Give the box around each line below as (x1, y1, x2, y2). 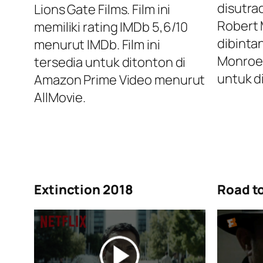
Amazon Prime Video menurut (34, 71, 205, 89)
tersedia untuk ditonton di (34, 53, 186, 72)
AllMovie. (34, 89, 86, 107)
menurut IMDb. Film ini (34, 36, 160, 54)
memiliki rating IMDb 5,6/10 (34, 18, 188, 36)
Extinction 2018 (34, 181, 133, 199)
